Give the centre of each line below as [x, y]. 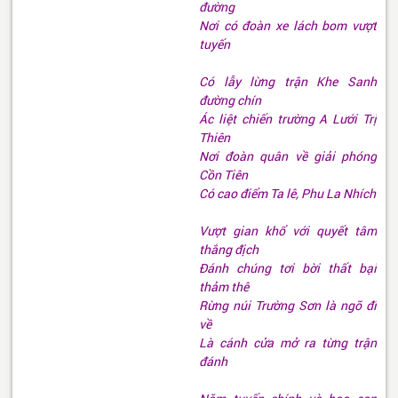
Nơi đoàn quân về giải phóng [288, 157]
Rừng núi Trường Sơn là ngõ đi [288, 306]
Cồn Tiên [225, 175]
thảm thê [225, 287]
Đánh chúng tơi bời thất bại [288, 269]
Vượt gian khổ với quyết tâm [288, 231]
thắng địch [230, 250]
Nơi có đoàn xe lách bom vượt [288, 26]
